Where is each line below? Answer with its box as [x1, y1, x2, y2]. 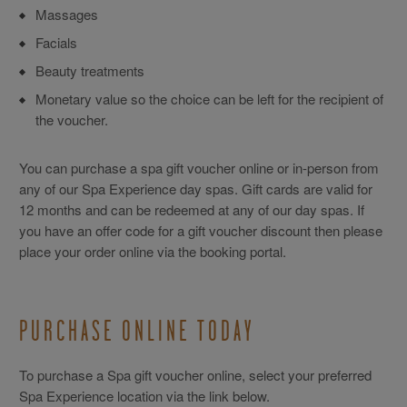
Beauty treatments [35, 61, 144, 80]
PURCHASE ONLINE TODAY [19, 317, 254, 347]
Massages [35, 5, 98, 24]
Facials [35, 33, 77, 52]
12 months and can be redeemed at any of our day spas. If [19, 200, 364, 219]
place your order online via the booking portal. [19, 242, 286, 261]
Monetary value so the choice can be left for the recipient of [35, 89, 383, 108]
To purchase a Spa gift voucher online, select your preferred [19, 365, 372, 384]
